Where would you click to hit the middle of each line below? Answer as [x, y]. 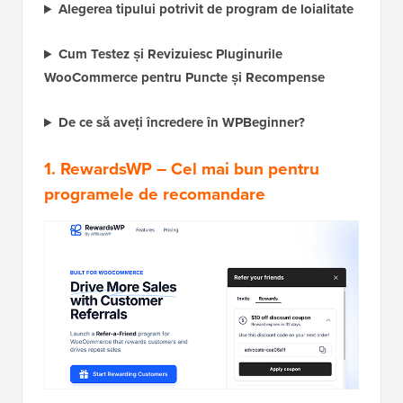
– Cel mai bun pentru [236, 169]
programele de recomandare [155, 194]
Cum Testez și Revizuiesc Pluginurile [170, 54]
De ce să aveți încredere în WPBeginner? [181, 123]
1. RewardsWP [98, 169]
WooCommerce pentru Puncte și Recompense [184, 78]
